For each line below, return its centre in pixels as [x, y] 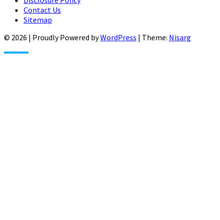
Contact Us [42, 10]
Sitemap [38, 19]
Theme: [155, 37]
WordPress [118, 37]
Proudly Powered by [66, 37]
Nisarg [180, 37]
